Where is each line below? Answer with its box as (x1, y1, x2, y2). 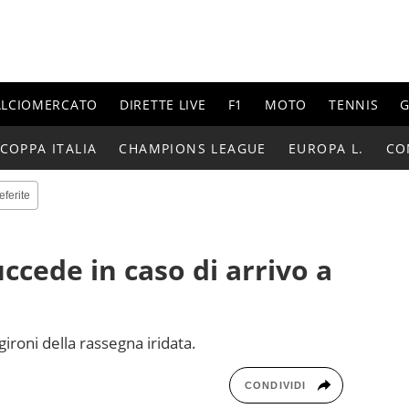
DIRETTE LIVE (120, 95, 206, 113)
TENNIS (329, 95, 379, 113)
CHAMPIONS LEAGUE (119, 139, 267, 157)
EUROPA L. (288, 139, 364, 157)
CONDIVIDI (245, 379, 306, 391)
